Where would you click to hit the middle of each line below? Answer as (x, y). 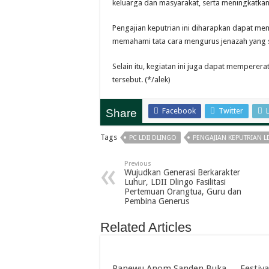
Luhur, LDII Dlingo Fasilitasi (175, 182)
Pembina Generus (157, 201)
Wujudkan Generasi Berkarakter (182, 173)
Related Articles (146, 228)
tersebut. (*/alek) (141, 80)
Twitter (231, 111)
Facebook (179, 111)
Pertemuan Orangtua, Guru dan (183, 192)
